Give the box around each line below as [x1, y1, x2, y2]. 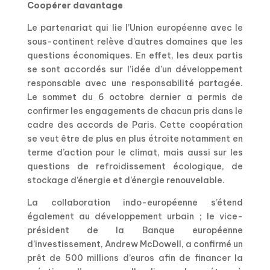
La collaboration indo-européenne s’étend [27, 197, 243, 209]
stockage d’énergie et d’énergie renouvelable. [27, 175, 225, 186]
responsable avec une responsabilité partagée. [27, 78, 243, 89]
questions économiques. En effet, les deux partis [27, 50, 243, 61]
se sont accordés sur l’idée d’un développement [27, 64, 243, 75]
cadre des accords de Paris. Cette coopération [27, 119, 243, 131]
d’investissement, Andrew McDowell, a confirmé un [27, 239, 243, 250]
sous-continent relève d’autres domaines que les [27, 36, 243, 48]
